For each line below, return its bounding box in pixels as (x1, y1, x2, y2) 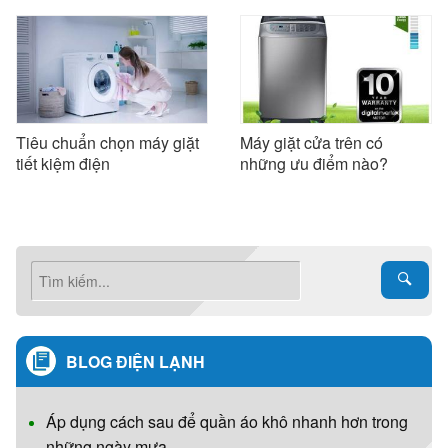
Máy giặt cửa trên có (240, 131, 383, 155)
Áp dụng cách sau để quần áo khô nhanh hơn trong (46, 410, 408, 434)
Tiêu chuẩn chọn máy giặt (16, 131, 199, 155)
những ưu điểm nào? (240, 152, 388, 176)
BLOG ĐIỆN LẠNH (66, 350, 205, 374)
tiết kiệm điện (16, 152, 110, 176)
